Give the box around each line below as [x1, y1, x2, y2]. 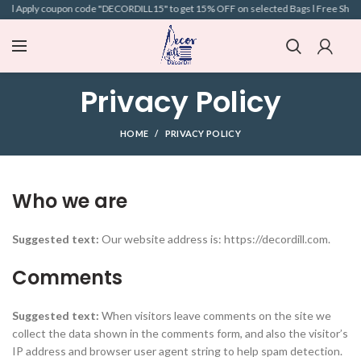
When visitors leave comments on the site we [102, 309, 331, 322]
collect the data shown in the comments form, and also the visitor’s [12, 326, 348, 340]
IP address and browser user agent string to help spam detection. [12, 344, 342, 358]
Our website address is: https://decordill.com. [102, 232, 330, 246]
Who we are [12, 188, 127, 214]
